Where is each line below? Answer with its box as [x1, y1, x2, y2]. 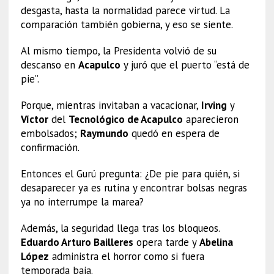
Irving [201, 98, 227, 112]
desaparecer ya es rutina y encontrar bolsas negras [20, 180, 247, 194]
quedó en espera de [128, 126, 220, 140]
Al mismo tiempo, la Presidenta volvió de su [20, 43, 217, 57]
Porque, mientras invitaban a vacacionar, [20, 98, 201, 112]
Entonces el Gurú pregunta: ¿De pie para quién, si [20, 166, 240, 180]
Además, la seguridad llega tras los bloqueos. [20, 221, 220, 235]
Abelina [199, 235, 233, 249]
